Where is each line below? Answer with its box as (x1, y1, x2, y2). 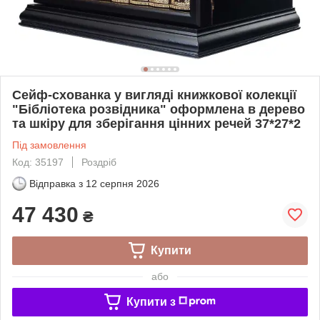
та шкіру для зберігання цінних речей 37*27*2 (12, 116, 301, 131)
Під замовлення (12, 139, 86, 151)
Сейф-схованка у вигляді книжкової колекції (12, 87, 296, 102)
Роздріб (81, 156, 116, 168)
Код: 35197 (12, 156, 64, 168)
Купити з (126, 295, 176, 308)
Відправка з (29, 177, 83, 189)
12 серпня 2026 (86, 177, 159, 189)
